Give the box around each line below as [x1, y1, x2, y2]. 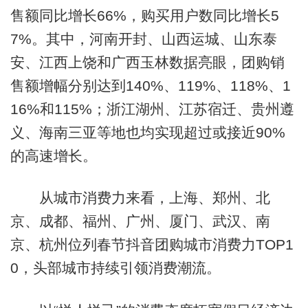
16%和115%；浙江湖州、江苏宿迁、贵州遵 [10, 101, 294, 118]
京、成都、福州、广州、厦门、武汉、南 [10, 213, 270, 230]
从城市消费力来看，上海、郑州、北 [10, 190, 270, 206]
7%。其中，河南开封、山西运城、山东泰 [10, 31, 277, 47]
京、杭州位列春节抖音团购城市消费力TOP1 [10, 236, 294, 253]
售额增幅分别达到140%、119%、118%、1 [10, 78, 291, 94]
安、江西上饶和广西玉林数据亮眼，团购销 [10, 54, 285, 71]
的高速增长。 [10, 148, 97, 164]
